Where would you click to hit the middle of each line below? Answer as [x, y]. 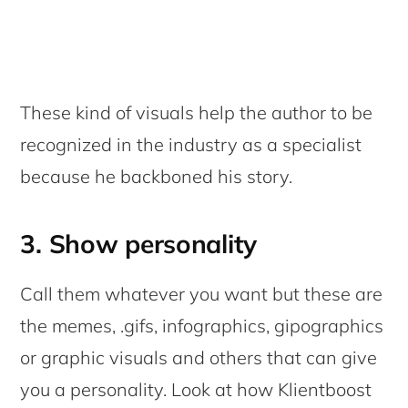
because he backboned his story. [157, 177]
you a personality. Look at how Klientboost [196, 390]
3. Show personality [139, 244]
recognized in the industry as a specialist [191, 145]
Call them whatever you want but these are [202, 294]
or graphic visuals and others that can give [199, 358]
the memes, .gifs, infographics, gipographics [202, 326]
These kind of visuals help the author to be [197, 113]
